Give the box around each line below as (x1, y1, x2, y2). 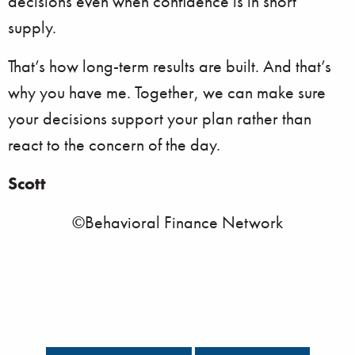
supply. (8, 16, 56, 39)
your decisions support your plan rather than (8, 107, 311, 130)
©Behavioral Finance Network (72, 211, 283, 234)
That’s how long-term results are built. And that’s (8, 55, 331, 78)
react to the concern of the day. (8, 133, 220, 156)
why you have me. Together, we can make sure (8, 81, 326, 104)
